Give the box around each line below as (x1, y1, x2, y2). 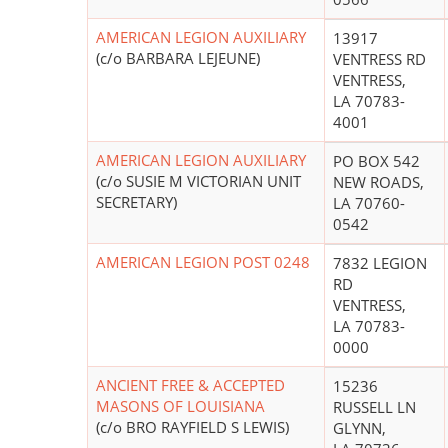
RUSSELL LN (333, 397, 416, 418)
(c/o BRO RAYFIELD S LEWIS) (96, 417, 289, 438)
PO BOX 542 (333, 151, 420, 172)
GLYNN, (333, 418, 386, 439)
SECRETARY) (96, 192, 177, 213)
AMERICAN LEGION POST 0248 (96, 252, 310, 273)
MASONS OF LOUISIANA (96, 396, 265, 417)
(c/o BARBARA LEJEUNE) (96, 48, 260, 69)
